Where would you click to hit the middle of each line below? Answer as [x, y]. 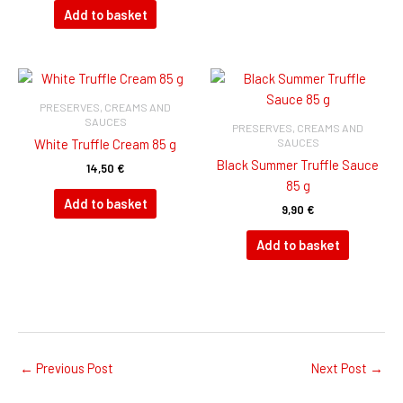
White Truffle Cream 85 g [105, 144]
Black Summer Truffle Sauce [298, 165]
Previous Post [73, 367]
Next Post [340, 367]
